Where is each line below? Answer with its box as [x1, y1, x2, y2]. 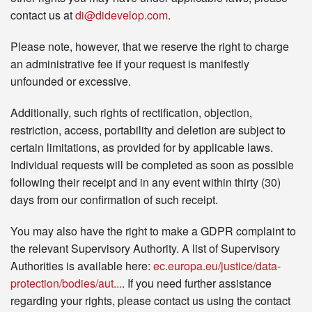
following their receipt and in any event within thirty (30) [10, 174, 281, 191]
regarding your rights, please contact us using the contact [10, 292, 290, 309]
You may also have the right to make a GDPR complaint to [10, 223, 296, 240]
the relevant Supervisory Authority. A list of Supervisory [10, 240, 280, 257]
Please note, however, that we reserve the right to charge [10, 38, 289, 55]
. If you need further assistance [122, 275, 272, 292]
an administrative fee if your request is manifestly [10, 56, 249, 72]
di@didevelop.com [75, 7, 168, 24]
